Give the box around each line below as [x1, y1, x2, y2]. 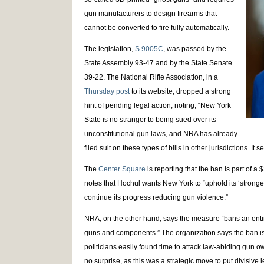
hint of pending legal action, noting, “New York [84, 101, 231, 110]
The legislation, [84, 45, 135, 53]
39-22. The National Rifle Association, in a [84, 73, 218, 81]
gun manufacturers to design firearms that [84, 9, 217, 18]
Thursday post [84, 87, 130, 95]
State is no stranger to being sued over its [84, 115, 216, 124]
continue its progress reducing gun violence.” [84, 193, 228, 202]
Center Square [98, 165, 146, 173]
